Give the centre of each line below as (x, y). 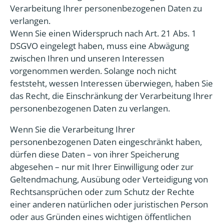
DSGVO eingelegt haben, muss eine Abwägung (99, 46)
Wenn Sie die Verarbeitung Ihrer (72, 129)
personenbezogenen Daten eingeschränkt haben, (106, 142)
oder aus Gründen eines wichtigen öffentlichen (100, 217)
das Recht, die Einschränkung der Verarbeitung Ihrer (111, 96)
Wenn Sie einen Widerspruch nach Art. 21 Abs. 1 (103, 33)
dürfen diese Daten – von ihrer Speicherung (94, 154)
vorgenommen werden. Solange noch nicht (93, 71)
